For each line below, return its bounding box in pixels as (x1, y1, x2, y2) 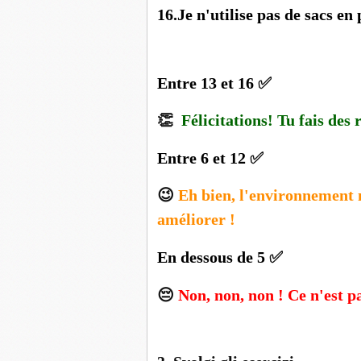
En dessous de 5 (157, 248, 269, 266)
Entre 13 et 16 (157, 73, 258, 92)
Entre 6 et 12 (157, 148, 250, 167)
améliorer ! (157, 210, 239, 229)
